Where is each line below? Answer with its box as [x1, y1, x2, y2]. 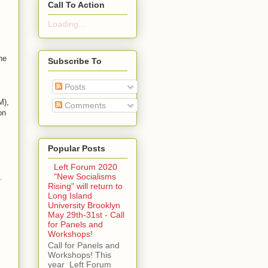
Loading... [47, 19, 86, 29]
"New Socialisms [54, 171, 117, 181]
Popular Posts [47, 143, 105, 153]
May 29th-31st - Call [47, 209, 124, 220]
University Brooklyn [47, 200, 120, 210]
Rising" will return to [47, 181, 123, 191]
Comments [62, 100, 106, 110]
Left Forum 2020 [54, 162, 118, 172]
